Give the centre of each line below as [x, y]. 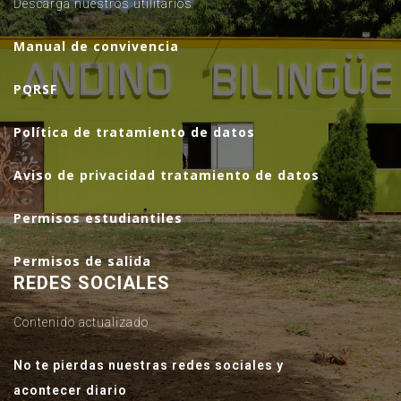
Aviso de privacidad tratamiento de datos [166, 175]
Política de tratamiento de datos [134, 132]
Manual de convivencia [96, 46]
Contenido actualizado [81, 322]
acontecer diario [70, 390]
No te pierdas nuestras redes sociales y [149, 365]
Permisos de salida [82, 260]
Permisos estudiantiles [98, 218]
